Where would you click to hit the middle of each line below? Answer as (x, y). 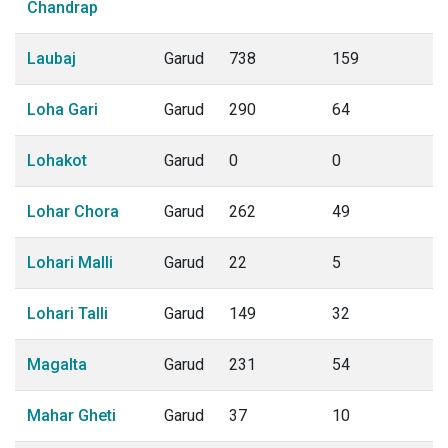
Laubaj (51, 58)
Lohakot (57, 160)
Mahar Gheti (71, 415)
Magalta (57, 364)
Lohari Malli (70, 262)
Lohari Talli (67, 313)
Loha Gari (62, 109)
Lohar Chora (73, 211)
